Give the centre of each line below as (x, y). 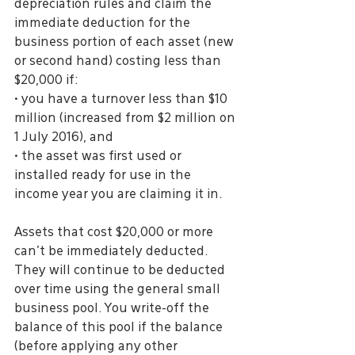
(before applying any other (97, 347)
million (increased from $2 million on (126, 118)
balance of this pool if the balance (120, 328)
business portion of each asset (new (126, 42)
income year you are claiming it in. (118, 195)
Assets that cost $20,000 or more (115, 233)
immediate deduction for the (104, 23)
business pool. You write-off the (113, 309)
